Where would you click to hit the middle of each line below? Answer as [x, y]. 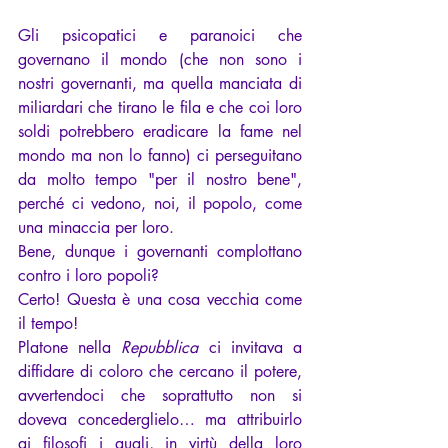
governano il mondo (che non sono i [160, 59]
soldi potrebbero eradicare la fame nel [160, 131]
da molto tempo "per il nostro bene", [160, 179]
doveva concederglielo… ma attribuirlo [160, 419]
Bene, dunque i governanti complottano [160, 251]
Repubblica [160, 347]
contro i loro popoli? [88, 275]
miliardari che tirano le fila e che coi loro [160, 107]
